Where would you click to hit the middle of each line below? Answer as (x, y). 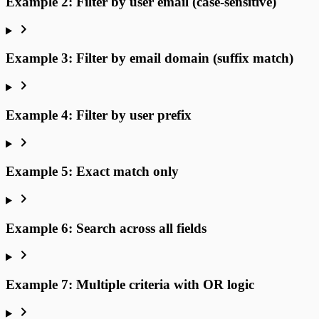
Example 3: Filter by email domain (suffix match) (150, 58)
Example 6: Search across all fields (106, 228)
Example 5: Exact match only (92, 172)
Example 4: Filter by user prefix (99, 115)
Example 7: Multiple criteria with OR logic (130, 285)
